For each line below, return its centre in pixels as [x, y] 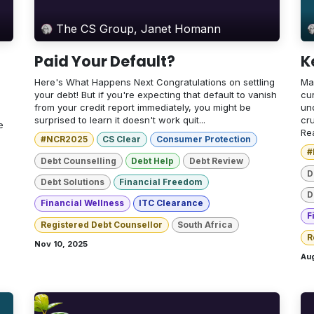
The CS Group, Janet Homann [139, 29]
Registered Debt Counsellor [101, 224]
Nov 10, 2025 [61, 244]
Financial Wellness [82, 203]
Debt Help [153, 161]
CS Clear [122, 139]
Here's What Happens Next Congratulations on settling [155, 82]
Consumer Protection [203, 139]
